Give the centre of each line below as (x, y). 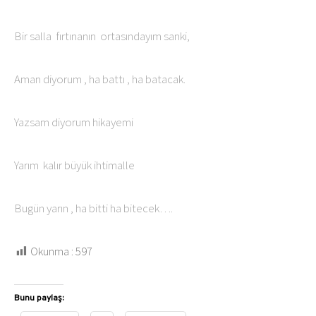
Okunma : (52, 251)
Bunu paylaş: (39, 298)
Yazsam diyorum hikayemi (74, 122)
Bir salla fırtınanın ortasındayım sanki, (102, 36)
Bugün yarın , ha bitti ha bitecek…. (93, 208)
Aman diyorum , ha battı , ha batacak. (100, 79)
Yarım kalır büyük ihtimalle (74, 165)
